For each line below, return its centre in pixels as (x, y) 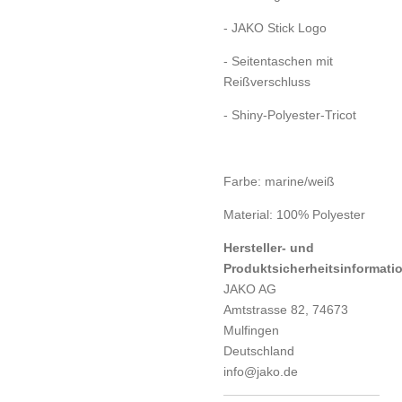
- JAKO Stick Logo (275, 27)
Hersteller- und (269, 247)
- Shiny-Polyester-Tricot (290, 114)
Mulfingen (251, 330)
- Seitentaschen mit (278, 61)
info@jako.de (261, 371)
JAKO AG (250, 288)
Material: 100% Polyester (294, 214)
